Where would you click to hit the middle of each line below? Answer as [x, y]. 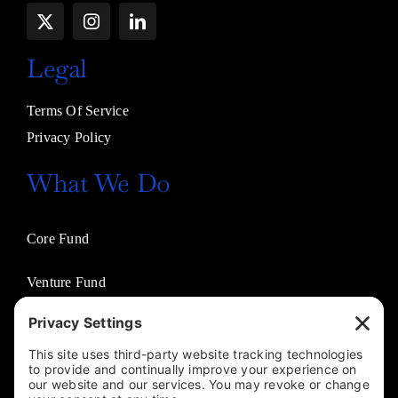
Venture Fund [66, 283]
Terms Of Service [77, 111]
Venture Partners [74, 326]
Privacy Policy [69, 138]
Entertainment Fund [84, 370]
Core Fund [58, 239]
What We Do [98, 183]
